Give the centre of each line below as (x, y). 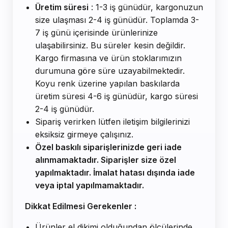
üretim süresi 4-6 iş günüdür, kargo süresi (117, 96)
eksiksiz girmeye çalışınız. (84, 135)
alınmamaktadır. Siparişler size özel (106, 160)
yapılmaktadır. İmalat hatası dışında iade (115, 173)
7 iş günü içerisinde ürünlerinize (96, 33)
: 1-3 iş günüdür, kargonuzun (146, 7)
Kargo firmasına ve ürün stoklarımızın (108, 58)
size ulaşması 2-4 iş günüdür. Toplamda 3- (117, 20)
